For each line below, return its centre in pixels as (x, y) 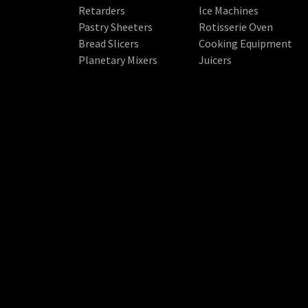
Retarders (102, 11)
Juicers (216, 60)
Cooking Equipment (246, 44)
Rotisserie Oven (236, 27)
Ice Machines (229, 11)
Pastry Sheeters (115, 27)
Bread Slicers (109, 44)
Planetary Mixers (118, 60)
